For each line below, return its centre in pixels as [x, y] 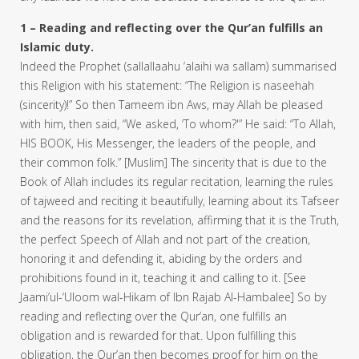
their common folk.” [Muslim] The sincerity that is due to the [173, 162]
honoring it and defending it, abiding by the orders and [161, 258]
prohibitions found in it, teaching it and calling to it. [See [163, 277]
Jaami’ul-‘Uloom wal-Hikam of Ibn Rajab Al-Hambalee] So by [173, 296]
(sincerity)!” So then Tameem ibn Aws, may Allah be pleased [171, 104]
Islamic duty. [57, 46]
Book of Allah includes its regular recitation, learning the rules [177, 181]
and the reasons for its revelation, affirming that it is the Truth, [179, 220]
